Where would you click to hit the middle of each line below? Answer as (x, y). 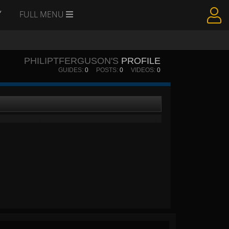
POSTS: (104, 70)
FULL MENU (43, 14)
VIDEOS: (140, 70)
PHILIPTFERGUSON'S (71, 61)
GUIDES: (72, 70)
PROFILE (141, 61)
